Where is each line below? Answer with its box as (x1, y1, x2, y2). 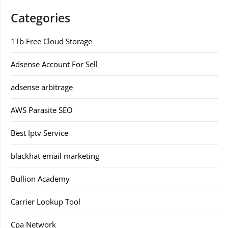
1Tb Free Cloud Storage (11, 36, 92, 46)
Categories (11, 10, 70, 26)
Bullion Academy (11, 174, 70, 184)
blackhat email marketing (11, 151, 99, 161)
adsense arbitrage (11, 82, 73, 92)
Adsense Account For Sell (11, 59, 98, 69)
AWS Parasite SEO (11, 105, 73, 115)
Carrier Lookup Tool (11, 196, 80, 207)
